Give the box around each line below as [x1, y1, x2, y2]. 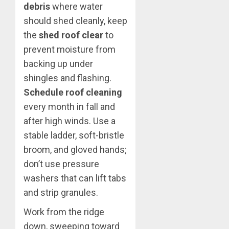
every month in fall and [24, 101, 115, 112]
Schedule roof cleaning [24, 87, 122, 98]
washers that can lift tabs [24, 173, 126, 184]
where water [50, 1, 103, 12]
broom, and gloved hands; [24, 144, 127, 155]
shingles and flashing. [24, 73, 111, 84]
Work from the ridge [24, 207, 104, 218]
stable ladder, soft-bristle [24, 130, 124, 141]
